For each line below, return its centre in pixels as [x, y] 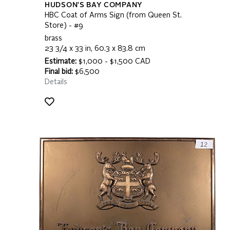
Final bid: [59, 72]
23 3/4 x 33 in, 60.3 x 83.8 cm [95, 49]
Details [56, 82]
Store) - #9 [64, 26]
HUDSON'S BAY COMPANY [94, 5]
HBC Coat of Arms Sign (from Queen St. [113, 15]
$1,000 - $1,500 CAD [113, 62]
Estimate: [61, 62]
